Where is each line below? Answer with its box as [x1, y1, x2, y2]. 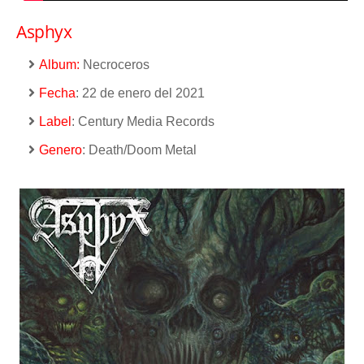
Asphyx [16, 19, 71, 43]
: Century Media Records [71, 114, 214, 128]
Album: [39, 57, 80, 71]
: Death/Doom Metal [82, 142, 197, 157]
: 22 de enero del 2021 [76, 85, 205, 100]
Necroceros [80, 57, 149, 71]
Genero [39, 142, 82, 157]
